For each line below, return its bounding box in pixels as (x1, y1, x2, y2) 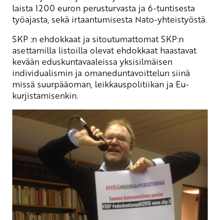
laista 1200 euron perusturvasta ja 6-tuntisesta (12, 1, 195, 14)
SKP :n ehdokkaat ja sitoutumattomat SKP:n (12, 32, 184, 45)
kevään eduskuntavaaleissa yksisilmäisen (12, 55, 172, 67)
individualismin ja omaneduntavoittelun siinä (12, 66, 190, 79)
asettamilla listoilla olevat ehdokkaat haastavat (12, 44, 196, 56)
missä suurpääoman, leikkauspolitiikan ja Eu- (12, 78, 189, 90)
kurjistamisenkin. (12, 89, 78, 101)
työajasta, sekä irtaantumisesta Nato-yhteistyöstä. (12, 13, 207, 25)
